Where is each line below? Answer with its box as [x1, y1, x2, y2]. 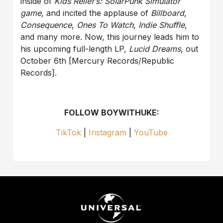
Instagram [88, 127, 126, 137]
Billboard [151, 7, 185, 18]
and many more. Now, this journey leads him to [20, 31, 200, 42]
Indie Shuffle [138, 19, 185, 30]
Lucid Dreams [129, 43, 181, 54]
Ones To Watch [77, 19, 134, 30]
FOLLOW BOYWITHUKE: [64, 107, 159, 117]
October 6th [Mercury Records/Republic [20, 55, 175, 66]
